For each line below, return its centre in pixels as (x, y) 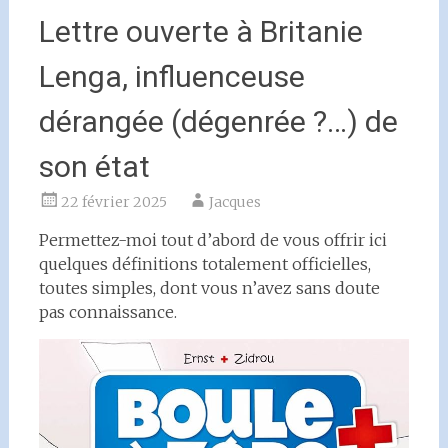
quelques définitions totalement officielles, (204, 264)
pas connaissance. (107, 312)
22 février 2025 (113, 202)
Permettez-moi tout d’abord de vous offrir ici (212, 240)
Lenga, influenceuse (171, 76)
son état (94, 166)
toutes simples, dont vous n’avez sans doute (209, 288)
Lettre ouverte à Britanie (200, 31)
